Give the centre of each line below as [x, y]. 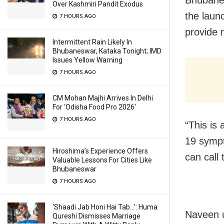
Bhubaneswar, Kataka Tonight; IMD [107, 51]
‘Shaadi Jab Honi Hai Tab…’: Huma [105, 207]
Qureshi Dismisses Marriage [96, 216]
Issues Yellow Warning [87, 60]
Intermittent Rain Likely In [92, 42]
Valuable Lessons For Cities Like [102, 160]
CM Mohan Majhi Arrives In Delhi [103, 98]
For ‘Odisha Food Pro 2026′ [94, 107]
